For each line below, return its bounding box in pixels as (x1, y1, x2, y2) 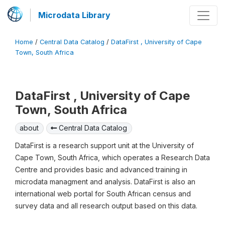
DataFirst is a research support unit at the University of (15, 141, 194, 150)
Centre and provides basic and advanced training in (15, 165, 187, 174)
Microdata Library (38, 10, 110, 20)
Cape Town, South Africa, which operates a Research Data (15, 153, 210, 162)
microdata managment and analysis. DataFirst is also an (15, 177, 195, 186)
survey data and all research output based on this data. (15, 201, 197, 210)
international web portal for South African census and (15, 189, 191, 198)
